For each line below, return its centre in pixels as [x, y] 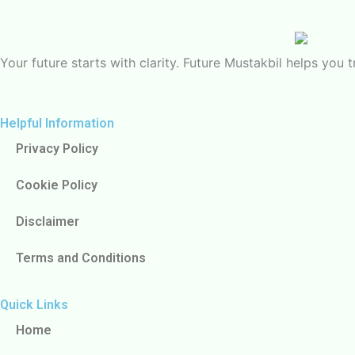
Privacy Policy [57, 149]
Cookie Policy [57, 185]
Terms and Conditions [81, 258]
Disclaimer [48, 221]
